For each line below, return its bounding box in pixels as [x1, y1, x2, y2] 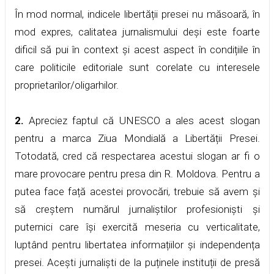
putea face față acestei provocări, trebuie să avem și [14, 185, 260, 198]
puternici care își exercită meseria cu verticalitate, [14, 220, 260, 233]
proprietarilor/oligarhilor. [14, 78, 121, 91]
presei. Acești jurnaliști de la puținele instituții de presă [14, 256, 260, 268]
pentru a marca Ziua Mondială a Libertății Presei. [14, 131, 260, 144]
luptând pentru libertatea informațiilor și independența [14, 238, 260, 251]
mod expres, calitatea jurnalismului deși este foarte [14, 25, 260, 38]
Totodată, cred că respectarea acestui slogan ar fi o [14, 149, 260, 162]
